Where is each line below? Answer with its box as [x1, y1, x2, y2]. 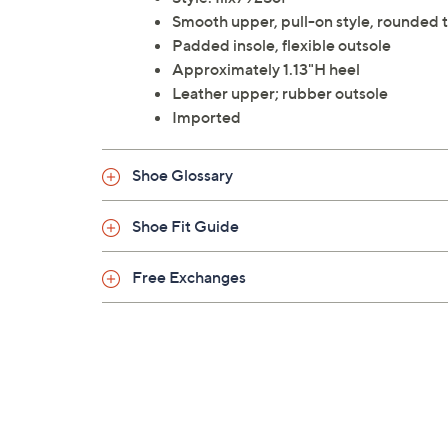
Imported [172, 107, 241, 128]
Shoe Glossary [132, 165, 233, 186]
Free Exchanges [132, 267, 246, 288]
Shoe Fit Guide [132, 216, 239, 237]
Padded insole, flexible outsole [172, 35, 391, 56]
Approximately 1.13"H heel [172, 59, 360, 80]
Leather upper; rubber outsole [172, 83, 388, 104]
